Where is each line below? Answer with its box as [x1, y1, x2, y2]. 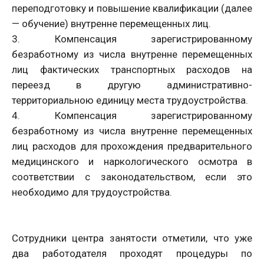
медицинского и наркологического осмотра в [12, 155, 252, 167]
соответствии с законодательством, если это [12, 170, 252, 183]
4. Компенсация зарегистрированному [12, 109, 252, 121]
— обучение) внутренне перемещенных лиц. [12, 17, 211, 29]
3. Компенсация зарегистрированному [12, 32, 252, 45]
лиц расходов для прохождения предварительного [12, 140, 252, 152]
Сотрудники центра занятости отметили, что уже [12, 232, 252, 244]
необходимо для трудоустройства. [12, 186, 172, 198]
